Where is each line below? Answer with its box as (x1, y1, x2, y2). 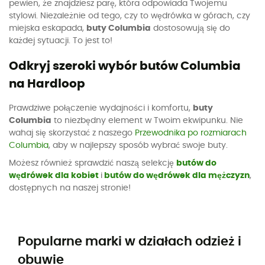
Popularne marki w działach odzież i (18, 235, 241, 248)
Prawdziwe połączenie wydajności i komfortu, (9, 104, 193, 113)
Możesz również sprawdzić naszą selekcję (9, 159, 176, 167)
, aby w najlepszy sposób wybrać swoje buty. (49, 141, 230, 150)
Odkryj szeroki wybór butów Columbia (9, 60, 241, 72)
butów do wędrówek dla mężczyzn (104, 171, 250, 180)
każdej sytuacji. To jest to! (9, 37, 112, 46)
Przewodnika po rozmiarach (135, 129, 247, 138)
